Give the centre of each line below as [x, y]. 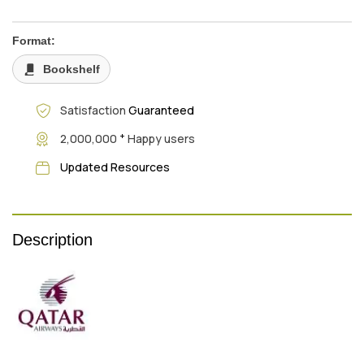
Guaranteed [161, 110]
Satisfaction [94, 110]
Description [52, 239]
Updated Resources [115, 167]
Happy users [160, 139]
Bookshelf [71, 69]
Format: [34, 40]
